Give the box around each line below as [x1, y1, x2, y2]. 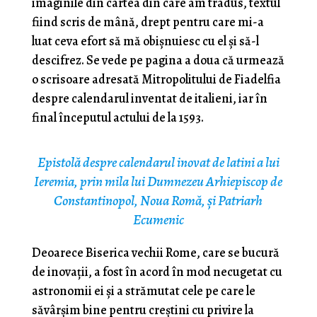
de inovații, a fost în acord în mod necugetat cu [31, 263, 282, 281]
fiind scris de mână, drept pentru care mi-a [31, 13, 264, 31]
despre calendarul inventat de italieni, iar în [31, 90, 267, 108]
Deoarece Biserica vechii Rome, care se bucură [31, 244, 279, 262]
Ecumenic [132, 210, 184, 230]
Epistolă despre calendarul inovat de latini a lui [37, 153, 279, 173]
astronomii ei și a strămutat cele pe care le [31, 282, 255, 300]
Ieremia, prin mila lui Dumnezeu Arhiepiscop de [34, 172, 283, 192]
